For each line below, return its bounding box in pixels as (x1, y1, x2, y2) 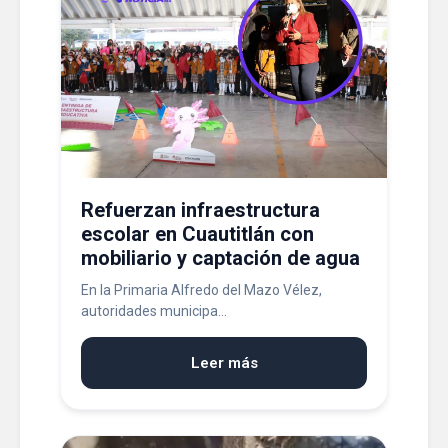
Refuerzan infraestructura (81, 198, 320, 222)
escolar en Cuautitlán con (81, 222, 314, 246)
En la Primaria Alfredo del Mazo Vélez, (81, 282, 322, 298)
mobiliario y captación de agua (81, 246, 360, 270)
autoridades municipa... (81, 303, 227, 319)
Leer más (190, 354, 258, 372)
